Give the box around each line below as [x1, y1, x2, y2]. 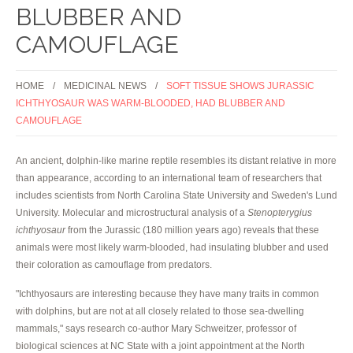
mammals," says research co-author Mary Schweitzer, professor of [16, 322, 296, 334]
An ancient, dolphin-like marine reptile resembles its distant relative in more [16, 154, 336, 166]
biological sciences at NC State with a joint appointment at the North [16, 340, 305, 351]
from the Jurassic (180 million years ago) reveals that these [65, 224, 319, 236]
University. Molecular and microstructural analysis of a [16, 206, 247, 218]
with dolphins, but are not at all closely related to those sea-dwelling [16, 305, 304, 317]
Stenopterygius [247, 206, 312, 218]
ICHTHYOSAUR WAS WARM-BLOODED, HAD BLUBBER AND [16, 97, 285, 109]
